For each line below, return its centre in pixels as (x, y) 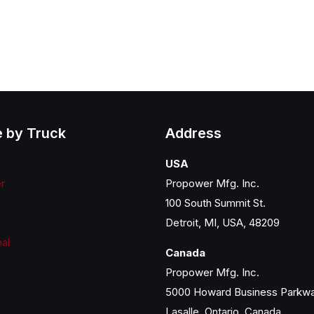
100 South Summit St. (216, 203)
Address (193, 133)
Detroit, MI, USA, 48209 (223, 222)
